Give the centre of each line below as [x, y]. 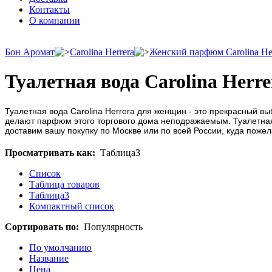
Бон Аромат [30, 52]
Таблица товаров [64, 184]
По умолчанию [60, 247]
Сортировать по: [42, 226]
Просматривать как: [50, 152]
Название [49, 258]
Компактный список [72, 206]
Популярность [113, 226]
